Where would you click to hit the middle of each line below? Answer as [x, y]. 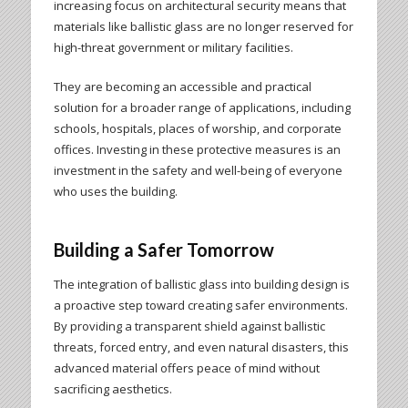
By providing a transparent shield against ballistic [189, 326]
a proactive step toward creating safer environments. [200, 306]
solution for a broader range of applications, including [202, 108]
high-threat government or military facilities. [173, 48]
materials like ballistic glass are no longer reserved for [203, 27]
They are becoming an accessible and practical [182, 87]
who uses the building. [115, 192]
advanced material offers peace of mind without [186, 368]
